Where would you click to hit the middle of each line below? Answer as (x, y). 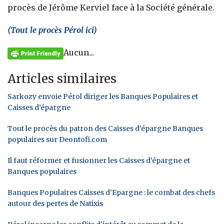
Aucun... (79, 52)
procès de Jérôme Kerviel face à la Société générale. (111, 7)
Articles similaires (62, 78)
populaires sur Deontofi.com (57, 139)
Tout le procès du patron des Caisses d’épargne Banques (105, 128)
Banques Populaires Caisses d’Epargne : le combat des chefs (111, 192)
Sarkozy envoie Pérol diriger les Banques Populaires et (103, 96)
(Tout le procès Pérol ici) (52, 30)
